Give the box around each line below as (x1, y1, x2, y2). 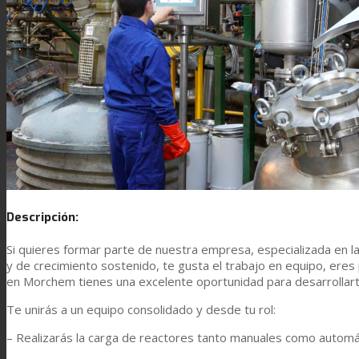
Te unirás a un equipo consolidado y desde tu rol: (6, 301, 276, 317)
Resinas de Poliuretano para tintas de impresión (71, 152, 319, 167)
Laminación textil (71, 92, 159, 107)
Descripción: (6, 208, 79, 225)
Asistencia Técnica (71, 333, 166, 348)
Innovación (38, 212, 97, 228)
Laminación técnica (71, 32, 171, 47)
